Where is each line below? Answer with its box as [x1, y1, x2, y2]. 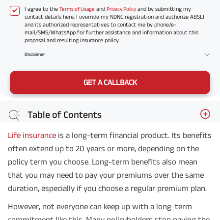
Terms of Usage [59, 6, 95, 12]
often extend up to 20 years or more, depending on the [8, 144, 199, 153]
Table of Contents [27, 109, 102, 120]
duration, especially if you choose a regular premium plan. [8, 184, 207, 192]
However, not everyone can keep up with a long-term [8, 202, 192, 211]
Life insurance [8, 131, 56, 139]
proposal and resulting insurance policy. [25, 37, 119, 44]
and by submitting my [136, 5, 191, 12]
